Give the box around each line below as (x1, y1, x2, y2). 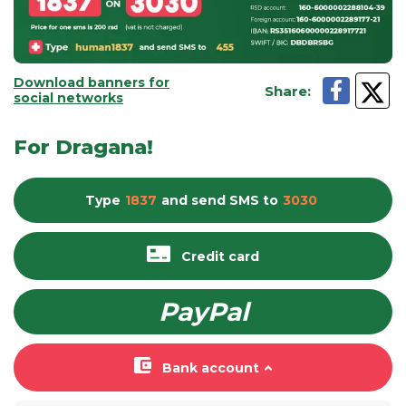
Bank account (161, 359, 259, 376)
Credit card (181, 247, 259, 265)
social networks (14, 90, 123, 106)
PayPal (158, 296, 248, 327)
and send (160, 192, 226, 208)
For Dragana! (14, 135, 153, 159)
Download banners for (14, 74, 169, 91)
